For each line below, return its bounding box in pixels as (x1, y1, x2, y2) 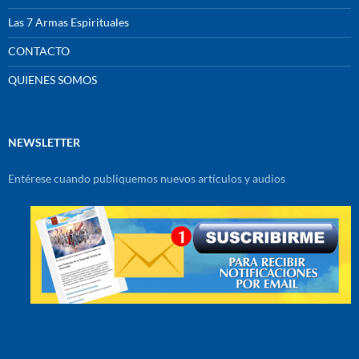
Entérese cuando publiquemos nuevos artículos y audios (8, 171, 285, 186)
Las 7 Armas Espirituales (8, 15, 129, 30)
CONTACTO (8, 44, 70, 58)
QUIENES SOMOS (8, 73, 97, 87)
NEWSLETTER (8, 135, 80, 150)
